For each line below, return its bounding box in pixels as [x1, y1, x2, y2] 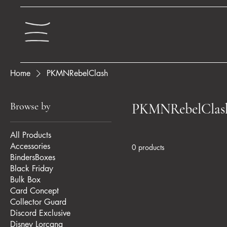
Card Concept [10, 185, 59, 196]
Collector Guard [10, 196, 66, 207]
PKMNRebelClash [47, 67, 108, 79]
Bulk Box [10, 174, 41, 185]
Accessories [10, 140, 50, 152]
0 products [132, 142, 165, 152]
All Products [10, 129, 51, 140]
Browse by [10, 100, 51, 112]
